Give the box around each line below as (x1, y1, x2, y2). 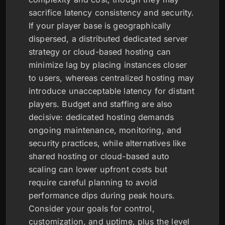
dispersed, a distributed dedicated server (29, 34, 188, 44)
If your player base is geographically (29, 21, 171, 31)
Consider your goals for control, (29, 203, 155, 213)
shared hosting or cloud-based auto (29, 151, 170, 161)
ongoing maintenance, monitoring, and (29, 125, 182, 135)
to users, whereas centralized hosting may (29, 73, 194, 83)
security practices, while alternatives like (29, 138, 186, 148)
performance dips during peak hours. (29, 190, 175, 200)
